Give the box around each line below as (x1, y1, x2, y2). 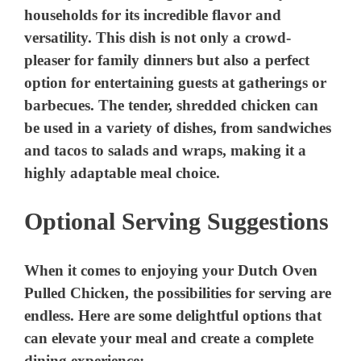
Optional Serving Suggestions (24, 208, 329, 235)
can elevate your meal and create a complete (24, 329, 314, 346)
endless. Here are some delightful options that (24, 306, 322, 324)
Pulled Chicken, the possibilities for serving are (24, 284, 332, 301)
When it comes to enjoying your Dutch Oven (24, 261, 318, 279)
